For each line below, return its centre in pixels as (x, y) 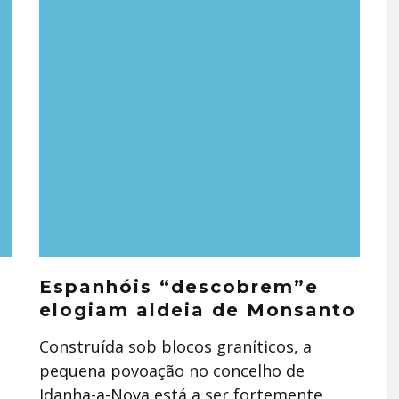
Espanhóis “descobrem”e (179, 287)
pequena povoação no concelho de (172, 370)
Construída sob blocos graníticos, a (175, 346)
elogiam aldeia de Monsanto (198, 310)
